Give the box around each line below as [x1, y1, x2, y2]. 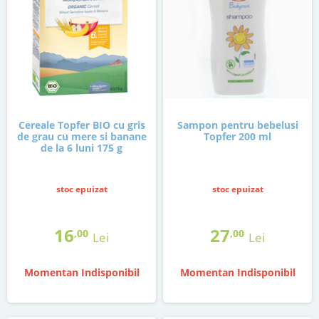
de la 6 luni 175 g [41, 141, 122, 155]
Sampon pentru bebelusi [177, 118, 298, 132]
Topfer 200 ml [204, 130, 271, 144]
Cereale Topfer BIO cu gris [18, 118, 145, 132]
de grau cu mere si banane [16, 130, 147, 144]
